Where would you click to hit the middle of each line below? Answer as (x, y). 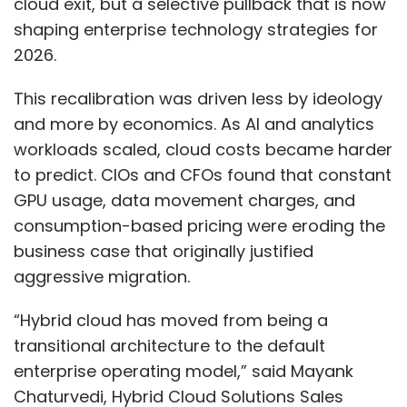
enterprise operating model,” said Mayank (184, 371)
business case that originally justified (164, 251)
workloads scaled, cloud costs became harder (203, 149)
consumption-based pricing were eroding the (199, 226)
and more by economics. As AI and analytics (194, 124)
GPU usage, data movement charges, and (184, 200)
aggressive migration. (102, 277)
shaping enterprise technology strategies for (196, 30)
